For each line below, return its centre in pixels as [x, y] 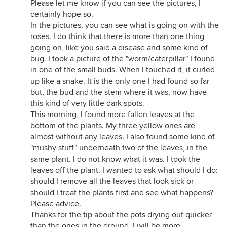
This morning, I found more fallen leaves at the [112, 115]
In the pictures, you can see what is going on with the [125, 25]
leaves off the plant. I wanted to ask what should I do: [124, 170]
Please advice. [56, 204]
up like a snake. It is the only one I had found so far [120, 81]
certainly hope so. [62, 14]
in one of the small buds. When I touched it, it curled [123, 70]
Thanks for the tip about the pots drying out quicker [121, 215]
